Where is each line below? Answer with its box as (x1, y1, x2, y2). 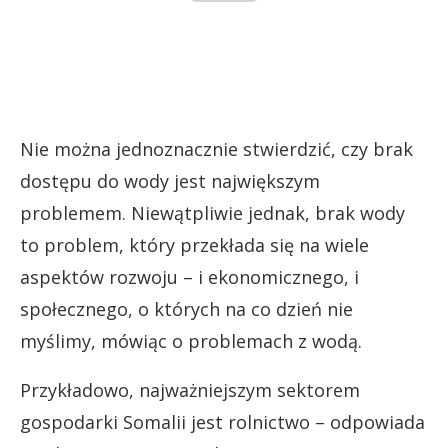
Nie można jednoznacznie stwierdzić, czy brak (20, 136, 413, 161)
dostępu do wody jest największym (20, 168, 320, 193)
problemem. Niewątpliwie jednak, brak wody (20, 200, 405, 225)
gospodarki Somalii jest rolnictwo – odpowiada (20, 409, 425, 434)
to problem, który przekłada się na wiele (20, 232, 369, 257)
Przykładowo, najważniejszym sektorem (20, 377, 360, 402)
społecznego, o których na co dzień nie (20, 296, 353, 321)
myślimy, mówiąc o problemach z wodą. (20, 328, 362, 353)
